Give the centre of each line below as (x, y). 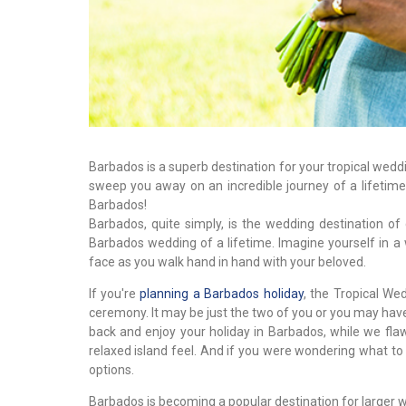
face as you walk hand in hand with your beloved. (227, 261)
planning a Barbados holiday (222, 293)
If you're (114, 293)
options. (111, 369)
